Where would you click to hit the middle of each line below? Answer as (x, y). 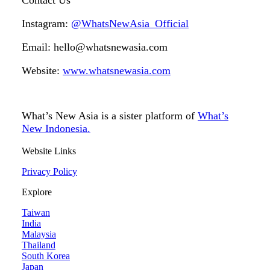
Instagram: (46, 24)
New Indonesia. (56, 129)
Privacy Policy (49, 172)
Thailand (39, 245)
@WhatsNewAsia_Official (130, 24)
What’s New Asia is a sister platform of (110, 116)
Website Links (49, 151)
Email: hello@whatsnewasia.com (95, 47)
